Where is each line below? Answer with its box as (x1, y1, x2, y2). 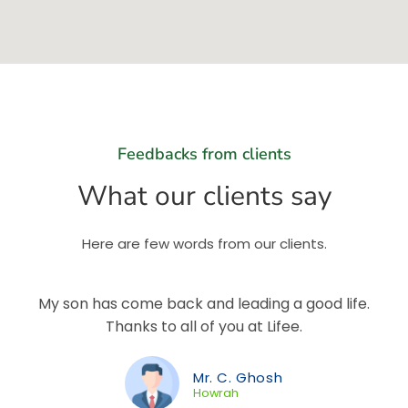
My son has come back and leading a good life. (38, 293, 370, 314)
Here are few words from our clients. (81, 234, 327, 253)
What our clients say (76, 178, 331, 215)
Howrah (193, 385, 239, 401)
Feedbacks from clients (117, 143, 291, 165)
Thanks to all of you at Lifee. (106, 316, 302, 337)
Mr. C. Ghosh (193, 368, 283, 387)
